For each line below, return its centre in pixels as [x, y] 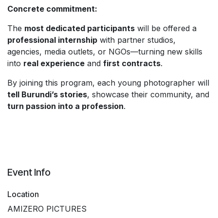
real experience [54, 63]
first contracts [132, 63]
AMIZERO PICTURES [47, 209]
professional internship [52, 40]
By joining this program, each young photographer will [108, 82]
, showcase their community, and [148, 94]
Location [23, 194]
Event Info [29, 172]
